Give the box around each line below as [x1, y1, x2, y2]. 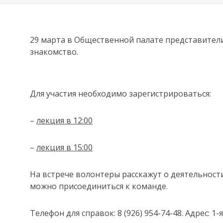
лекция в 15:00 [36, 142, 93, 153]
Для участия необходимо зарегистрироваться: [30, 88, 211, 99]
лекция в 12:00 [36, 115, 93, 126]
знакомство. [30, 46, 78, 57]
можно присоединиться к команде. [30, 181, 168, 192]
